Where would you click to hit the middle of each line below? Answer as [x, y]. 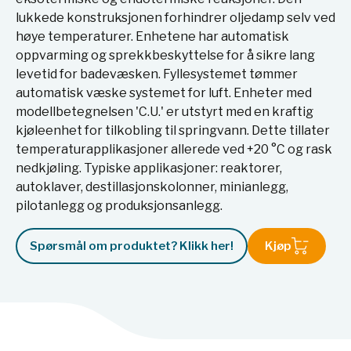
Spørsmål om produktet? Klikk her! [132, 246]
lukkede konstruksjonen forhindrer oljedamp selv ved [175, 18]
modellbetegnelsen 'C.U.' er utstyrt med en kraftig [165, 112]
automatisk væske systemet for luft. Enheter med [164, 93]
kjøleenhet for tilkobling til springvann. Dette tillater [173, 130]
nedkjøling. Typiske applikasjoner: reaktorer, [149, 168]
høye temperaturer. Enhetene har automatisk [152, 36]
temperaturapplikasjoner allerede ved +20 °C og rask [174, 149]
